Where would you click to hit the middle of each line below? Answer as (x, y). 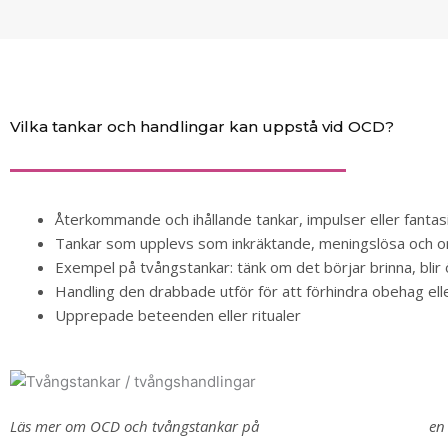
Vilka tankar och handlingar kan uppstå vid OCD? (202, 126)
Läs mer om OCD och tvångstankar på (134, 426)
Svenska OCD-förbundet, (344, 426)
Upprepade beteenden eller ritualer (178, 315)
